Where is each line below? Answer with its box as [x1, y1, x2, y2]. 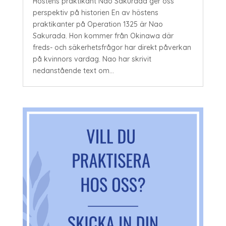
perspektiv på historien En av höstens [32, 8, 158, 18]
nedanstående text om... [32, 66, 114, 76]
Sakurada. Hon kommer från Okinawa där [32, 31, 174, 41]
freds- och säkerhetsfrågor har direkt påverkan [32, 43, 191, 52]
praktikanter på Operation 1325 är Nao [32, 20, 163, 29]
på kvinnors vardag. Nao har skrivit [32, 54, 151, 64]
